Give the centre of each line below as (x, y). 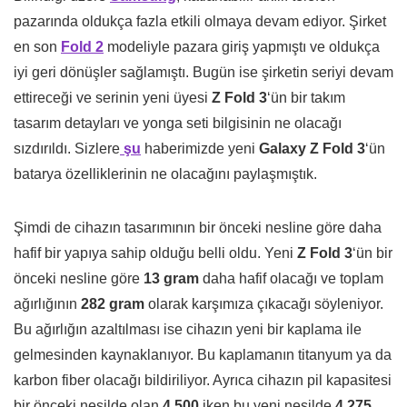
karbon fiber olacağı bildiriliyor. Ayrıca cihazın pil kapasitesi (203, 381)
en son (37, 47)
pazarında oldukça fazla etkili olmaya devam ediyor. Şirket (200, 22)
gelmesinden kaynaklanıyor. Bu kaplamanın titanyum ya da (203, 355)
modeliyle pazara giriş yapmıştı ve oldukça (242, 47)
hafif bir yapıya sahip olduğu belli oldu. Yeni (155, 253)
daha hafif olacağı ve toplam (291, 279)
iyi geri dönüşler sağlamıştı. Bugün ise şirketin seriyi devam (203, 73)
